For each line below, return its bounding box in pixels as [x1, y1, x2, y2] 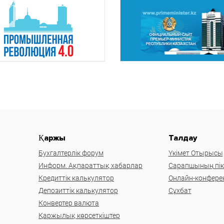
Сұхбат [168, 186, 191, 195]
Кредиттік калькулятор [38, 174, 114, 182]
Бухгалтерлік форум [38, 149, 103, 157]
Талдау [168, 133, 197, 143]
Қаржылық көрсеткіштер [38, 211, 120, 220]
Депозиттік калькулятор [38, 186, 118, 195]
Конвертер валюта [38, 199, 99, 207]
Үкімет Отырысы [168, 149, 223, 157]
